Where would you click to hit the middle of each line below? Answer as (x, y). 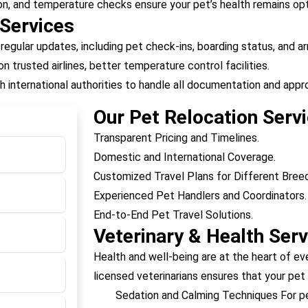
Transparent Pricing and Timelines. (176, 138)
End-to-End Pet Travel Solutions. (173, 215)
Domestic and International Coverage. (185, 157)
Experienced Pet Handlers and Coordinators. (200, 196)
